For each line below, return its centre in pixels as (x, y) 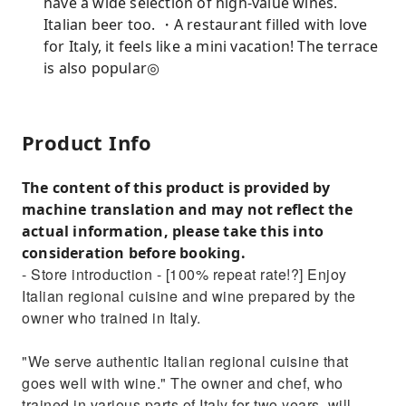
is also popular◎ (102, 68)
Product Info (87, 142)
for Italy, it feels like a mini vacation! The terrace (211, 46)
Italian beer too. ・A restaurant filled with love (206, 24)
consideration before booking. (134, 253)
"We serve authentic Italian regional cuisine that (185, 361)
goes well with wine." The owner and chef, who (183, 383)
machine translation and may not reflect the (188, 209)
